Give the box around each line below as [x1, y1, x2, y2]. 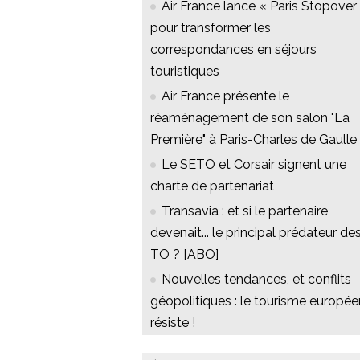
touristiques [150, 63, 219, 80]
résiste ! [150, 315, 195, 331]
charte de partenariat [150, 178, 274, 194]
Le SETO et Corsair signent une [162, 157, 346, 173]
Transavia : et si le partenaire [162, 203, 328, 219]
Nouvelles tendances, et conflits [162, 272, 351, 288]
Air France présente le [162, 88, 289, 104]
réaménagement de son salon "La [150, 110, 350, 126]
